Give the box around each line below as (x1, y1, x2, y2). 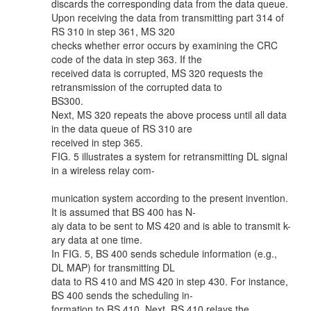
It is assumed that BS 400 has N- (51, 205, 196, 219)
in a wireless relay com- (51, 163, 155, 177)
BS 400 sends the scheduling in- (51, 288, 193, 302)
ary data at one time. (51, 233, 142, 246)
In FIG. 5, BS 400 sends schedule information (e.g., (51, 246, 277, 260)
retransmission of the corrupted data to (51, 80, 222, 94)
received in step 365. (51, 135, 143, 149)
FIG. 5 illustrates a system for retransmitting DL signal (51, 149, 287, 163)
